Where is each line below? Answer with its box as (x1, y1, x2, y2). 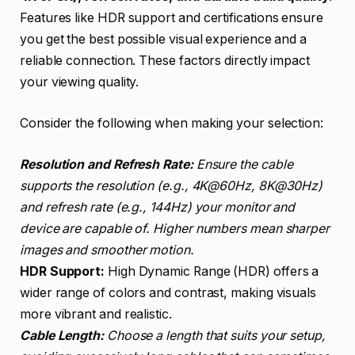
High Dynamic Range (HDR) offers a (105, 263, 319, 279)
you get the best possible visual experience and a (20, 32, 307, 48)
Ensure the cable (193, 156, 293, 172)
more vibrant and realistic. (20, 306, 172, 322)
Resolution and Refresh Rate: (20, 156, 193, 172)
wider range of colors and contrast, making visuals (20, 284, 317, 300)
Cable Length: (20, 327, 104, 343)
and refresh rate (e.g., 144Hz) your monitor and (20, 199, 296, 215)
